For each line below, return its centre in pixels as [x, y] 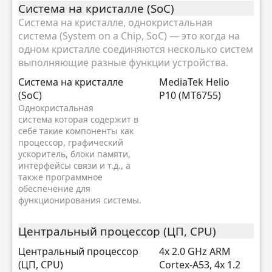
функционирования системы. [80, 200]
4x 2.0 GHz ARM [195, 252]
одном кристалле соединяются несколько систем [136, 49]
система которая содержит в [78, 120]
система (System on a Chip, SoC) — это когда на [129, 36]
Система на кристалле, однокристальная [115, 23]
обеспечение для [54, 189]
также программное [60, 177]
